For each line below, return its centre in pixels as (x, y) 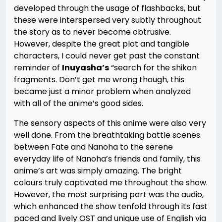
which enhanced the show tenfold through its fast (111, 206)
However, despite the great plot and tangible (102, 44)
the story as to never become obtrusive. (92, 32)
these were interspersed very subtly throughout (108, 20)
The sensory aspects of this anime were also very (110, 123)
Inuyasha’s (85, 68)
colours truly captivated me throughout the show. (111, 183)
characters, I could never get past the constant (107, 56)
